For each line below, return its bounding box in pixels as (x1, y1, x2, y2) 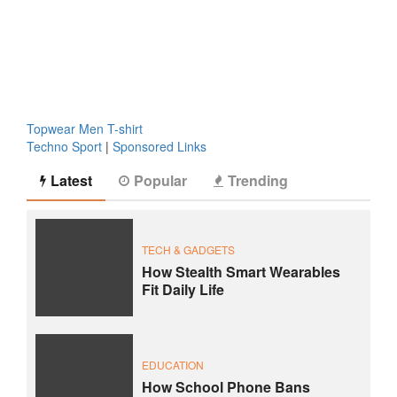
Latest (51, 170, 92, 191)
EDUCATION (142, 356, 204, 372)
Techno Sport (27, 137, 102, 156)
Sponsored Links (113, 137, 206, 156)
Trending (228, 170, 288, 191)
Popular (134, 170, 187, 191)
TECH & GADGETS (142, 241, 235, 257)
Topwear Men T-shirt (27, 120, 143, 138)
